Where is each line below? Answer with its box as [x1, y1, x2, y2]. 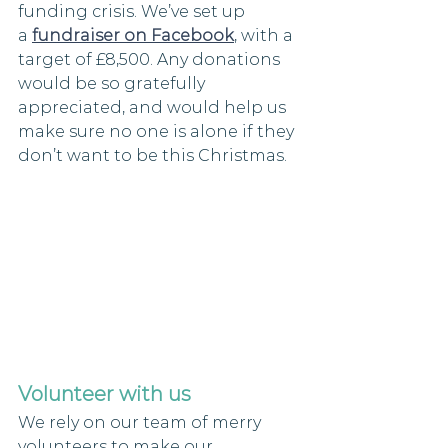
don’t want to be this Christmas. [18, 146, 287, 165]
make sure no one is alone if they [18, 122, 298, 141]
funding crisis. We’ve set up [18, 2, 249, 21]
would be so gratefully [18, 74, 209, 93]
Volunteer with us [18, 382, 191, 407]
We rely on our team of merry [18, 413, 265, 433]
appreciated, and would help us [18, 98, 290, 117]
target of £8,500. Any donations [18, 50, 284, 69]
